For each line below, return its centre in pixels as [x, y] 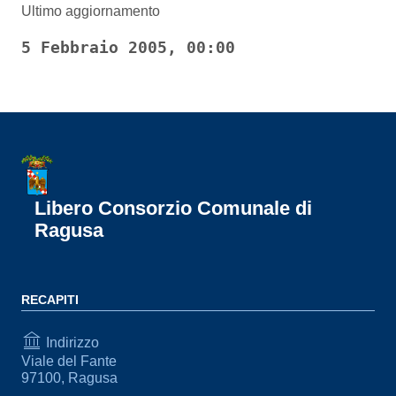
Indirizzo [71, 342]
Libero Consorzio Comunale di [173, 208]
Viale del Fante [69, 361]
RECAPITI [50, 300]
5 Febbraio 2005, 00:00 [128, 48]
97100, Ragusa [69, 378]
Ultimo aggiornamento [91, 11]
